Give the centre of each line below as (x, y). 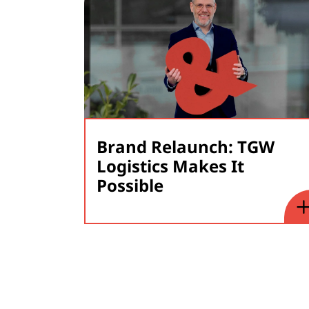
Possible (130, 185)
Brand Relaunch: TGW (186, 146)
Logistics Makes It (170, 166)
